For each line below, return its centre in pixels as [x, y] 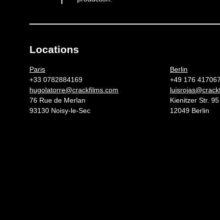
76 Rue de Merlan [57, 100]
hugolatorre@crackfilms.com [74, 90]
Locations [54, 49]
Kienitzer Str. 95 [194, 100]
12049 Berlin [190, 110]
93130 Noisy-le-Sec [60, 110]
